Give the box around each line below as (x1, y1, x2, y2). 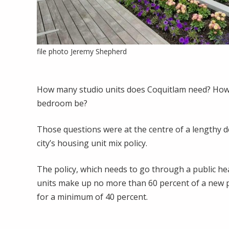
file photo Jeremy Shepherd (37, 46, 127, 56)
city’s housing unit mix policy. (37, 137, 147, 149)
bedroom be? (37, 97, 87, 109)
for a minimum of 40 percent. (37, 191, 148, 202)
